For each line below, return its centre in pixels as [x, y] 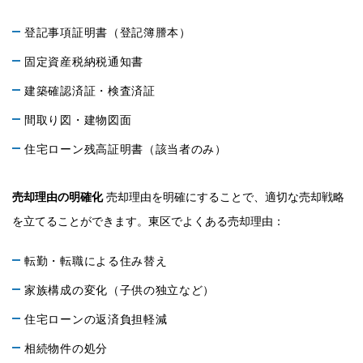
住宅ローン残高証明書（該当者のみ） [126, 149]
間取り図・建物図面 [78, 120]
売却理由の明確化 [58, 197]
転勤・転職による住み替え [96, 261]
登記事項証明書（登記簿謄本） [108, 32]
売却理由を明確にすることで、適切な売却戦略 [224, 197]
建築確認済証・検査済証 [90, 91]
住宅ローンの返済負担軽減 [96, 319]
